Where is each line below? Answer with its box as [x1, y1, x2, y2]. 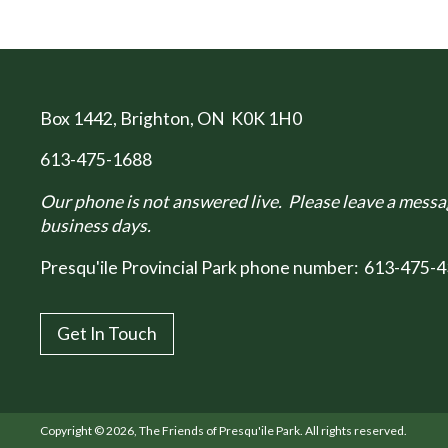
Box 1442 [40, 107, 113, 129]
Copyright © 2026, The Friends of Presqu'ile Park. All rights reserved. [40, 422, 407, 438]
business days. [40, 214, 151, 236]
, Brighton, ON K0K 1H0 [113, 107, 302, 129]
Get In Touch [57, 323, 157, 345]
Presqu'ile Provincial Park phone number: [40, 256, 364, 278]
